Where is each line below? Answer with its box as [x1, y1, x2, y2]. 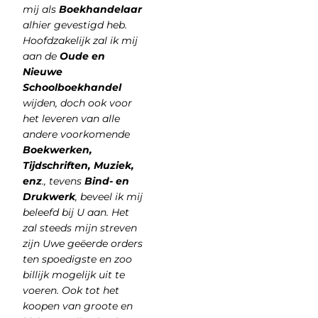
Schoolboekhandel [22, 81, 121, 94]
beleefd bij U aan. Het [22, 206, 129, 219]
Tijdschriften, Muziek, [22, 159, 134, 172]
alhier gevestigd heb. [22, 18, 127, 32]
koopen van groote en [22, 300, 133, 313]
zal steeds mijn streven [22, 221, 137, 235]
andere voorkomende [22, 128, 130, 141]
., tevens [41, 175, 84, 188]
